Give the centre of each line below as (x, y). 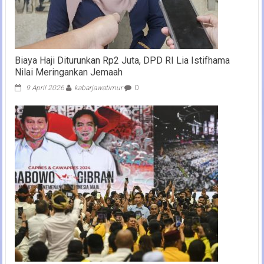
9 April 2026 (45, 88)
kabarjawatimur (98, 88)
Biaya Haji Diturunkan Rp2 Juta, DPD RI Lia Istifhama (122, 60)
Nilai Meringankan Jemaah (68, 72)
